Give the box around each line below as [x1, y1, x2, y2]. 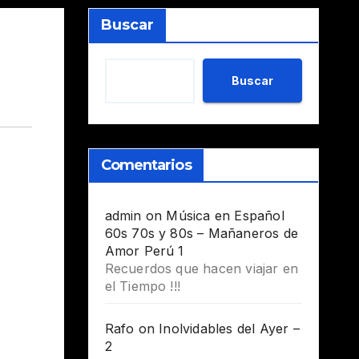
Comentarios [100, 156, 192, 175]
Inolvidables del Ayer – [159, 321, 300, 337]
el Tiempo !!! [104, 278, 181, 295]
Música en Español [166, 208, 284, 224]
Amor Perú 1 [104, 243, 184, 260]
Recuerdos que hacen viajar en [104, 260, 299, 277]
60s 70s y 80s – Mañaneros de [104, 225, 299, 242]
